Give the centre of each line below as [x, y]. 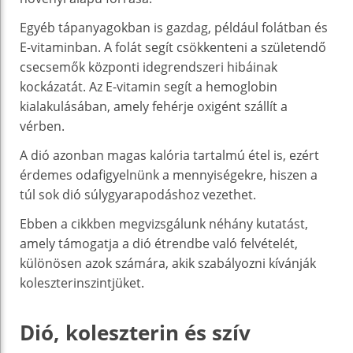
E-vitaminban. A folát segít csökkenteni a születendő [173, 47]
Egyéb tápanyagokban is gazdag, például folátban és [174, 27]
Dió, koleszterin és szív [135, 332]
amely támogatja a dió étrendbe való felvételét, [159, 243]
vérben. [42, 126]
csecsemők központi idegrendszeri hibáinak [149, 67]
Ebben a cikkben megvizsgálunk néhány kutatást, [164, 223]
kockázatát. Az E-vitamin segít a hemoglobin [149, 86]
